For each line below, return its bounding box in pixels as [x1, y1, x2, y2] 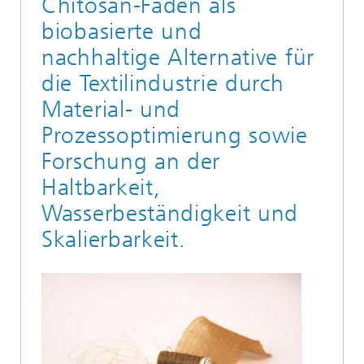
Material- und [41, 96, 181, 123]
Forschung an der [41, 148, 221, 175]
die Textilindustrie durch [41, 70, 284, 97]
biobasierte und [41, 18, 202, 45]
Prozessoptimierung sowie [41, 122, 308, 149]
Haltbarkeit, [41, 174, 161, 201]
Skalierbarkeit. [41, 226, 186, 253]
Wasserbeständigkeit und [41, 200, 299, 227]
